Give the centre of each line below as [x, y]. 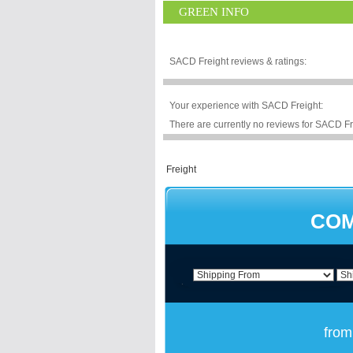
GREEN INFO [214, 12]
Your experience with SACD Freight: [246, 106]
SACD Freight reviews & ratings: [238, 61]
